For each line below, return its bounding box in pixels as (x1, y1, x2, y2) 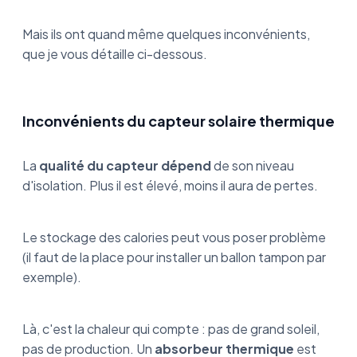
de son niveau (211, 157, 294, 175)
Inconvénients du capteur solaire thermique (22, 112, 335, 131)
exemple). (22, 269, 81, 286)
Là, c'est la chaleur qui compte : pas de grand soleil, (22, 320, 320, 338)
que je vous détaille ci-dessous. (22, 45, 207, 63)
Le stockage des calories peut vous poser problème (22, 229, 326, 246)
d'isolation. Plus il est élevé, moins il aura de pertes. (22, 177, 318, 194)
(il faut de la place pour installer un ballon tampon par (22, 249, 326, 266)
